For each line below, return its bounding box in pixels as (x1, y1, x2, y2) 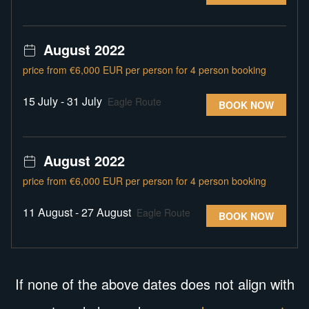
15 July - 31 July (23, 93, 105, 109)
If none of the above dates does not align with (14, 274, 295, 294)
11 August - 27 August (23, 204, 134, 220)
